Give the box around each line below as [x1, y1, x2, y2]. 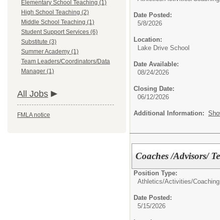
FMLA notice [17, 111, 50, 118]
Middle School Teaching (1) [21, 19, 94, 26]
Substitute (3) [21, 38, 56, 45]
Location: [134, 36, 162, 43]
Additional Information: [134, 110, 208, 117]
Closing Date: [134, 85, 174, 92]
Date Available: [134, 60, 179, 68]
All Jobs [17, 89, 48, 99]
